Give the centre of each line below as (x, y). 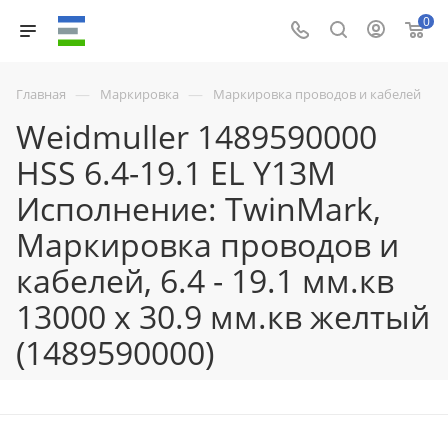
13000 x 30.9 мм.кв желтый (223, 316)
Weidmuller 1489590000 (196, 136)
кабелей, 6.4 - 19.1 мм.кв (205, 280)
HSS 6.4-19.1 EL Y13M (176, 172)
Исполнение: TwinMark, (198, 208)
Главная (41, 94)
